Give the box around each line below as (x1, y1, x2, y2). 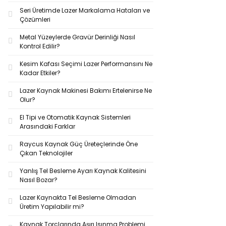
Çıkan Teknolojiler (20, 149, 73, 157)
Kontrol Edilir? (20, 42, 60, 50)
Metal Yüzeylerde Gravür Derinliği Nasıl (20, 33, 135, 41)
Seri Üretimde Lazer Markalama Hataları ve (20, 6, 150, 15)
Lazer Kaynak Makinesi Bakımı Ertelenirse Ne (20, 86, 152, 95)
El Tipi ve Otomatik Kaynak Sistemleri (20, 113, 131, 122)
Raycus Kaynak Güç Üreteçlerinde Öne (20, 140, 138, 148)
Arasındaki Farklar (20, 122, 75, 131)
